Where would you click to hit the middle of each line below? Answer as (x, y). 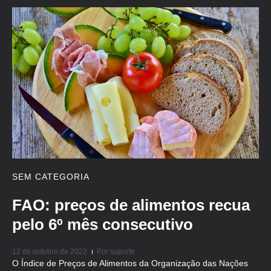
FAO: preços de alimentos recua (131, 205)
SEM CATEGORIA (51, 176)
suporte (122, 252)
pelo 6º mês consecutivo (103, 224)
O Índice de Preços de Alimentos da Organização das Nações (130, 263)
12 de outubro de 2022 (50, 252)
